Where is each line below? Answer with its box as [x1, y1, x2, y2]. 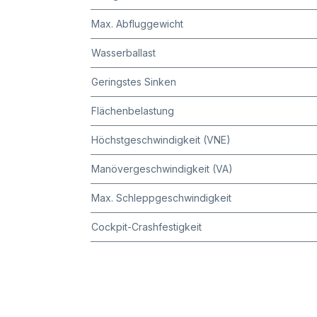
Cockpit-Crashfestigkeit [91, 221, 202, 234]
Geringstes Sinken [91, 76, 176, 88]
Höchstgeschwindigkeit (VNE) [91, 134, 231, 146]
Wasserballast [91, 47, 156, 59]
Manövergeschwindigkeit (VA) [91, 163, 233, 175]
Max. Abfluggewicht [91, 18, 183, 30]
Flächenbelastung [91, 105, 174, 117]
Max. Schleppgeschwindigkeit [91, 192, 231, 204]
